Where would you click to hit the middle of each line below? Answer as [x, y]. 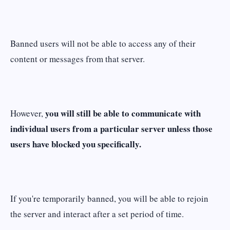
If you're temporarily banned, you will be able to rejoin [109, 198]
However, [28, 113]
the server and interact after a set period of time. [97, 214]
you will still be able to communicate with [123, 113]
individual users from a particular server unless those [111, 128]
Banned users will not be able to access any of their [103, 44]
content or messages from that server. [78, 59]
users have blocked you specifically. [76, 144]
